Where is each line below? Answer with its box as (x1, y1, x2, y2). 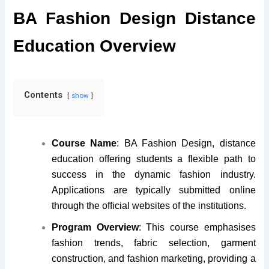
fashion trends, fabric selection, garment (52, 238, 256, 248)
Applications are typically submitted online (52, 185, 256, 195)
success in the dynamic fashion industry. (52, 169, 256, 180)
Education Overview (13, 37, 177, 55)
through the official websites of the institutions (52, 201, 244, 211)
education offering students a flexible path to (52, 154, 256, 164)
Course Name (52, 138, 117, 148)
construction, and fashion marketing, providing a (52, 253, 256, 264)
